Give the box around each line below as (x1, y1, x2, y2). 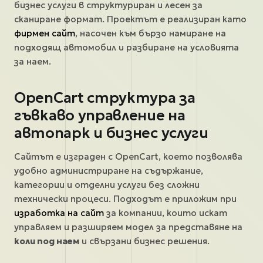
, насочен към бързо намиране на (75, 27, 226, 39)
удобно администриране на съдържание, (14, 164, 203, 176)
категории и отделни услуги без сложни (14, 178, 200, 190)
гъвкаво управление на (14, 105, 186, 124)
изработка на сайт (14, 207, 104, 218)
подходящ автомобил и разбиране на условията (14, 41, 239, 53)
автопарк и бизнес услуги (14, 123, 208, 142)
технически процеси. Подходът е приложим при (14, 193, 237, 204)
